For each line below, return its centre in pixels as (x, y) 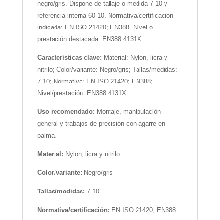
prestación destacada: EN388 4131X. (90, 39)
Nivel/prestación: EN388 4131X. (82, 93)
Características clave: (70, 58)
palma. (47, 136)
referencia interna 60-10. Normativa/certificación (105, 16)
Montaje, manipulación (128, 112)
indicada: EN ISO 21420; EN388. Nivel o (95, 27)
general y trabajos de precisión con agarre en (101, 124)
